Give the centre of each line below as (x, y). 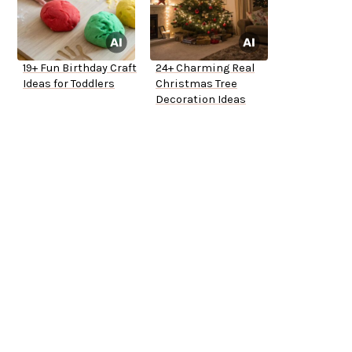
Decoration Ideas (201, 100)
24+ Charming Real (205, 68)
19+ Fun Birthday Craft (80, 68)
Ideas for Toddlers (69, 84)
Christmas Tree (196, 84)
